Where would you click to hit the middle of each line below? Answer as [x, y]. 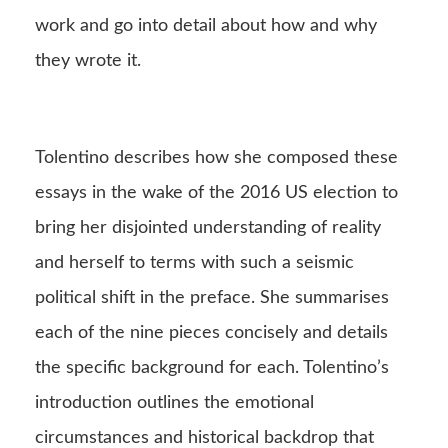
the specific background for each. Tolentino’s [212, 367]
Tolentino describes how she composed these [216, 157]
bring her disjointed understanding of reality [208, 227]
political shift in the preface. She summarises [212, 297]
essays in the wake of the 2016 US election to [216, 192]
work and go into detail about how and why [206, 25]
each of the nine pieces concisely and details [211, 332]
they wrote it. [88, 60]
